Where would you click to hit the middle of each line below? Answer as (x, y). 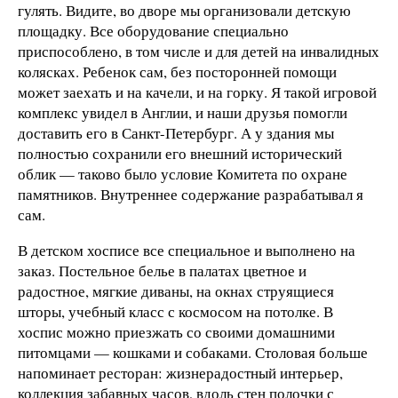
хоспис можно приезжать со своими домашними (176, 331)
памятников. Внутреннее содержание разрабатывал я (191, 194)
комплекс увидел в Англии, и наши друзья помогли (183, 112)
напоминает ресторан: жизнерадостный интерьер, (180, 372)
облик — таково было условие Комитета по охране (183, 173)
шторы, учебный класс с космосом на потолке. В (175, 311)
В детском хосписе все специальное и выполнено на (187, 250)
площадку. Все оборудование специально (153, 30)
